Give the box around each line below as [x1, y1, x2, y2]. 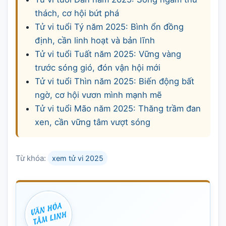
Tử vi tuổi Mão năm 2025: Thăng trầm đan [35, 103, 201, 114]
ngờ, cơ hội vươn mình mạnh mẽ [35, 90, 162, 100]
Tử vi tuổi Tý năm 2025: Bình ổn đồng [35, 22, 184, 32]
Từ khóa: [16, 153, 48, 163]
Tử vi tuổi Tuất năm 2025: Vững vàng [35, 49, 181, 60]
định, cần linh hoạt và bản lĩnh [35, 35, 155, 46]
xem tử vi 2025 [52, 154, 103, 163]
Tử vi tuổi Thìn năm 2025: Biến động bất [35, 76, 194, 87]
